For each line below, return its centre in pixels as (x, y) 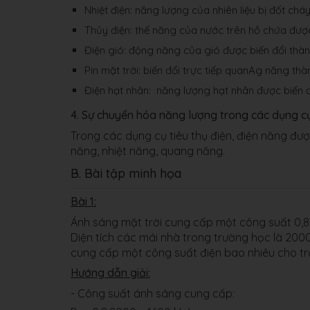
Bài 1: (83, 201)
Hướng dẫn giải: (110, 273)
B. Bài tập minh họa (126, 173)
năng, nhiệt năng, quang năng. (148, 151)
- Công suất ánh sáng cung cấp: (153, 293)
